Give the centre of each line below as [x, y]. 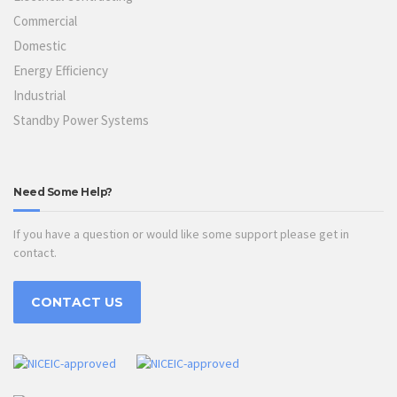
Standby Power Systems [81, 120]
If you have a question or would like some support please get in [181, 234]
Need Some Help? [63, 191]
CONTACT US [77, 302]
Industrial [39, 95]
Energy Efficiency [61, 70]
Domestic [40, 45]
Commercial [45, 20]
